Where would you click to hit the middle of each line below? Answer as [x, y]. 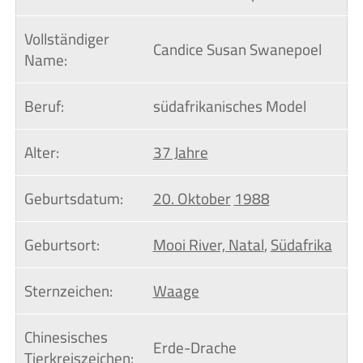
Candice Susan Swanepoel [237, 50]
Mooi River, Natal [208, 245]
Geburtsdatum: [73, 199]
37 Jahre [180, 153]
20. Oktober [192, 199]
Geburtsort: [62, 245]
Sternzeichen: [68, 291]
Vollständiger [68, 39]
